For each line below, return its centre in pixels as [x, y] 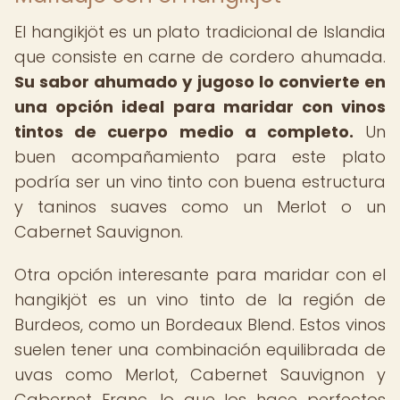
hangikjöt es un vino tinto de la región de [200, 300]
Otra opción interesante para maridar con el [200, 275]
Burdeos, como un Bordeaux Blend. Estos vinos [200, 325]
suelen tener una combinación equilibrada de [200, 350]
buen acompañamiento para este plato [200, 157]
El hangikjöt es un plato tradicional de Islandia [200, 32]
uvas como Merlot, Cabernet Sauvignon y [200, 375]
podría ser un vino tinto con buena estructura [200, 182]
